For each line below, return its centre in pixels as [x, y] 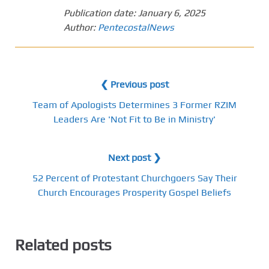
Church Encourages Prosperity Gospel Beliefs [134, 192]
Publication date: [101, 13]
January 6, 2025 [172, 13]
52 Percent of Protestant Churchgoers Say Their [134, 178]
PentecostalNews [136, 27]
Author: [81, 27]
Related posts [63, 245]
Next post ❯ [134, 157]
